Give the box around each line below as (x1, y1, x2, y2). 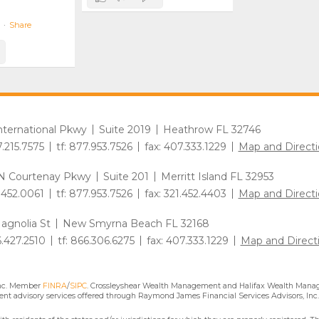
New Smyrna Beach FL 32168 (62, 217, 209, 231)
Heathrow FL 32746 (162, 123, 261, 137)
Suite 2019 (98, 123, 151, 137)
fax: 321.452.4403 (144, 187, 226, 201)
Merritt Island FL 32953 (160, 170, 274, 184)
